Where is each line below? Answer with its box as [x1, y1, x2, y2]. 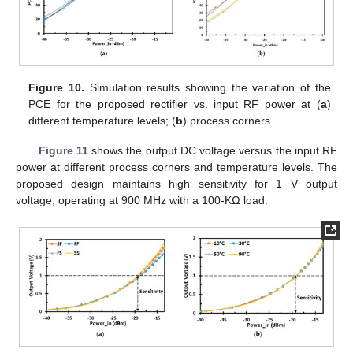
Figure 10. [28, 81, 85, 95]
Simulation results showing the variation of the [84, 81, 331, 95]
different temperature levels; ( [28, 114, 176, 128]
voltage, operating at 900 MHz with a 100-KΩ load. [16, 194, 268, 207]
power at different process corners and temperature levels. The [16, 161, 337, 174]
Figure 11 [38, 144, 88, 158]
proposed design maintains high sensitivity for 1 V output [16, 177, 337, 191]
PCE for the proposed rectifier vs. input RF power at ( [28, 98, 321, 111]
